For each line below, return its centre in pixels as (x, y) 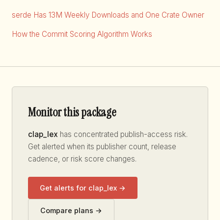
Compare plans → (71, 210)
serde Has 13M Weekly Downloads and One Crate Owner (108, 15)
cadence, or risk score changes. (82, 159)
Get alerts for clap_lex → (83, 188)
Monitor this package (72, 112)
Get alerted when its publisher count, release (102, 147)
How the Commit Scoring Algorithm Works (82, 34)
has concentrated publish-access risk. (123, 135)
